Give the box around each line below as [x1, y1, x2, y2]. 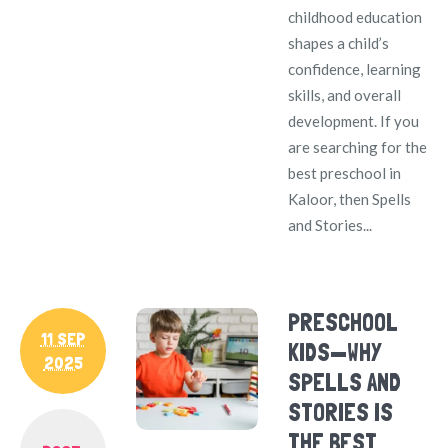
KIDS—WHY [288, 337, 381, 367]
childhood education [288, 7, 423, 26]
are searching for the [288, 137, 428, 156]
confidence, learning [288, 59, 422, 78]
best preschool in [288, 163, 402, 182]
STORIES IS [288, 397, 394, 427]
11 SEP [40, 327, 86, 349]
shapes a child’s [288, 33, 390, 52]
